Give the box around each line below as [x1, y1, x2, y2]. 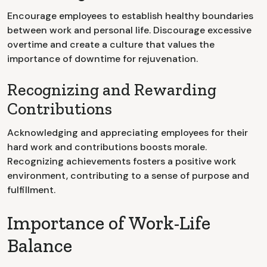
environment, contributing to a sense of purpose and [7, 169, 249, 182]
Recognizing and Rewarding [7, 80, 216, 100]
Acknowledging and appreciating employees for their [7, 126, 248, 139]
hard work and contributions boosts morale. [7, 141, 207, 154]
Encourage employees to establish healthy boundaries [7, 10, 253, 23]
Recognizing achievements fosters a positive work [7, 155, 236, 168]
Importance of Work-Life [7, 212, 210, 235]
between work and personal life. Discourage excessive [7, 24, 252, 37]
